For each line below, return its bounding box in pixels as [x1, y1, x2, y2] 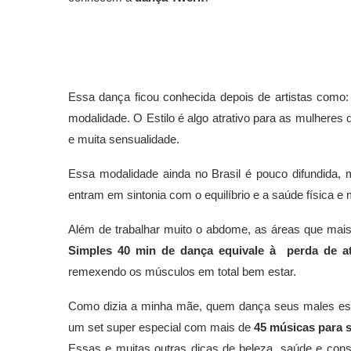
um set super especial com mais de [68, 320, 254, 335]
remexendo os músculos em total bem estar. [68, 265, 296, 279]
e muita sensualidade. [68, 132, 179, 147]
